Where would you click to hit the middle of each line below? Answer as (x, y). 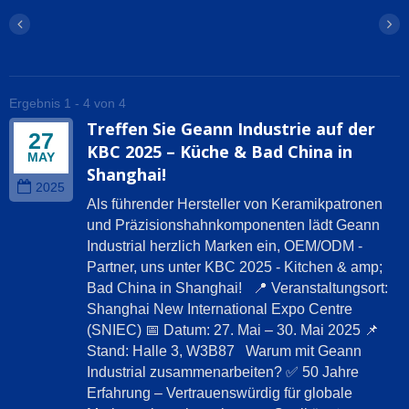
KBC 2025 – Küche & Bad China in (220, 152)
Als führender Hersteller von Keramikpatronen (235, 204)
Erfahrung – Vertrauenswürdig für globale (220, 393)
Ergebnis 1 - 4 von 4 (68, 104)
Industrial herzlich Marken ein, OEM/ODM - (225, 246)
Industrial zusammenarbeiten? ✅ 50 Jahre (223, 372)
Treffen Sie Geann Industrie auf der (231, 129)
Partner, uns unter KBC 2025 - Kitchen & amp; (235, 267)
